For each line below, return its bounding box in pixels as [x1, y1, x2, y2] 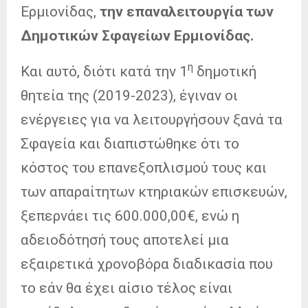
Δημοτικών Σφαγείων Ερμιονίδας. [21, 27, 254, 44]
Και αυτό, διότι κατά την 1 [21, 63, 188, 80]
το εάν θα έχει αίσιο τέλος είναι [21, 279, 232, 296]
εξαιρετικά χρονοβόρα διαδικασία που [21, 255, 273, 272]
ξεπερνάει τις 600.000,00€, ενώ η [21, 207, 239, 224]
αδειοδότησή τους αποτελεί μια [21, 231, 229, 248]
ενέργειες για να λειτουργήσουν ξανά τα [21, 111, 283, 128]
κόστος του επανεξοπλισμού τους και [21, 159, 267, 176]
